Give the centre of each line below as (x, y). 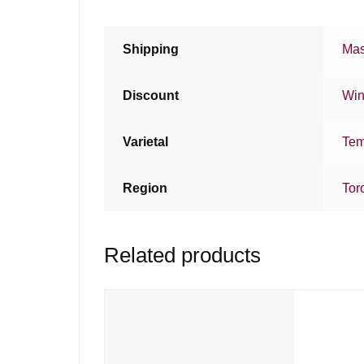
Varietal (146, 141)
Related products (183, 255)
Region (145, 188)
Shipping (151, 49)
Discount (151, 95)
